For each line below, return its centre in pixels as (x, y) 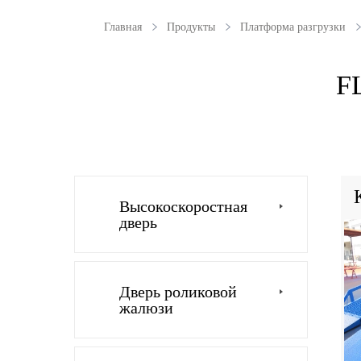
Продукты (191, 27)
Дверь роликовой (178, 292)
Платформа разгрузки (293, 27)
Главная (123, 27)
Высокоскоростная (183, 207)
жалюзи (146, 308)
